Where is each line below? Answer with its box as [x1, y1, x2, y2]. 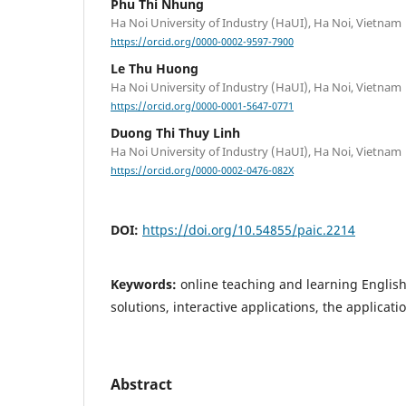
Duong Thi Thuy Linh [111, 124, 240, 142]
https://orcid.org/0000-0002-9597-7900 [111, 35, 294, 49]
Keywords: [111, 275, 180, 293]
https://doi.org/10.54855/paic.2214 [142, 220, 355, 238]
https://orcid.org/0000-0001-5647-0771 [111, 100, 294, 113]
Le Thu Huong [111, 60, 198, 78]
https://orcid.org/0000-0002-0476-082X [111, 164, 294, 178]
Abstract [111, 373, 172, 394]
